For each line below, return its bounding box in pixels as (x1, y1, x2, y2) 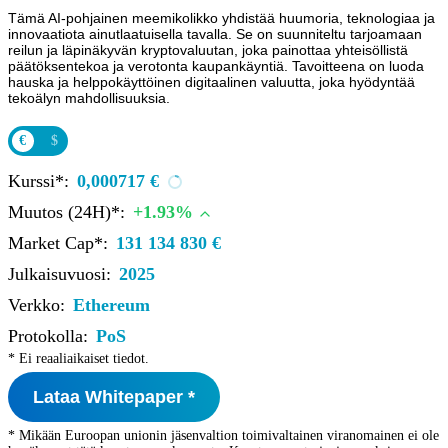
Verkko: (8, 295, 65, 315)
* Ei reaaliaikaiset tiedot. (8, 351, 149, 366)
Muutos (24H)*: (8, 202, 125, 222)
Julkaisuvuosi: (8, 264, 111, 284)
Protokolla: (8, 326, 88, 346)
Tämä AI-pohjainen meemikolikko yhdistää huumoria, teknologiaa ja (8, 10, 435, 26)
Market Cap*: (8, 233, 108, 253)
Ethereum (73, 295, 150, 315)
